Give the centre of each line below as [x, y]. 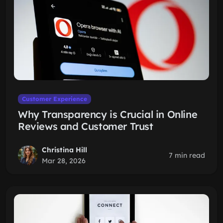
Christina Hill [64, 150]
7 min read [187, 155]
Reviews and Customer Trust [86, 126]
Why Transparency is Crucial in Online [108, 114]
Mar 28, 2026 [64, 161]
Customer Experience [54, 99]
